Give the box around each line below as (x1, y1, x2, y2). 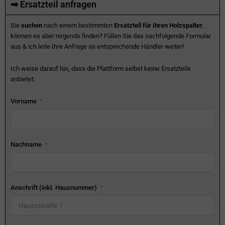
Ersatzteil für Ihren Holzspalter (114, 22, 202, 30)
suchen (21, 22, 42, 30)
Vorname (11, 97, 37, 105)
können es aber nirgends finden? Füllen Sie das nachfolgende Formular (11, 32, 211, 40)
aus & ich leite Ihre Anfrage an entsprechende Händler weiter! (11, 43, 184, 51)
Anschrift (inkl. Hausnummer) (11, 183, 97, 191)
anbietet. (11, 75, 35, 83)
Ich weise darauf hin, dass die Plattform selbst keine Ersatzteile (11, 64, 191, 72)
